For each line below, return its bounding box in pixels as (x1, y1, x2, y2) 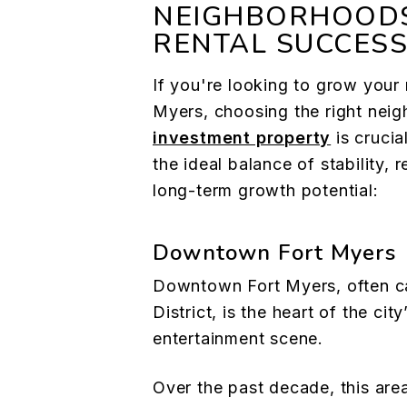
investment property (153, 128, 332, 148)
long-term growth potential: (153, 181, 384, 201)
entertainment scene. (153, 329, 329, 349)
